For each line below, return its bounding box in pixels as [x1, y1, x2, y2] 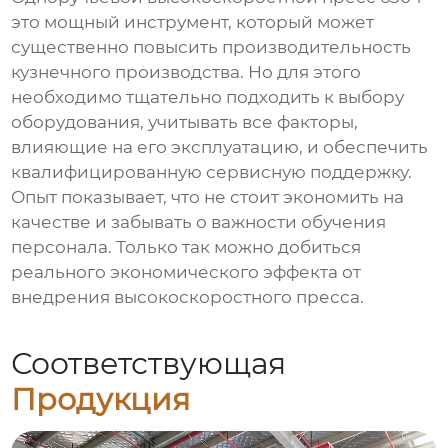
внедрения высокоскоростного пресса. [11, 287, 365, 308]
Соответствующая [11, 344, 287, 382]
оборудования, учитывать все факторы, [11, 112, 359, 133]
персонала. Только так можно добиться [11, 237, 362, 258]
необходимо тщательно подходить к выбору [11, 87, 405, 108]
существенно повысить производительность [11, 37, 412, 58]
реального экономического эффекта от [11, 262, 362, 283]
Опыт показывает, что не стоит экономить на [11, 187, 405, 208]
